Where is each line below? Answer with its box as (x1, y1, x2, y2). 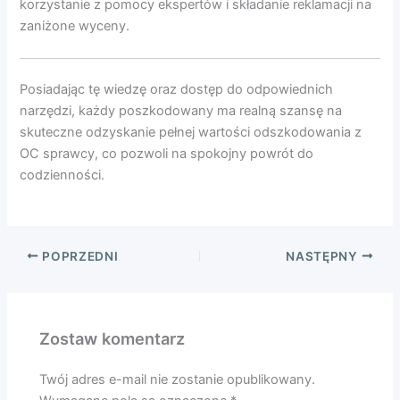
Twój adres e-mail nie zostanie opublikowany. (39, 371, 316, 387)
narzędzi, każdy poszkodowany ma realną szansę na (20, 102, 343, 119)
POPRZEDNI (38, 248, 119, 263)
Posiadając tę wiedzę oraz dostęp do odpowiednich (20, 80, 334, 97)
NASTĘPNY (286, 248, 362, 263)
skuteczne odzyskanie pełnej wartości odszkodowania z (20, 123, 362, 140)
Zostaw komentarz (39, 329, 186, 349)
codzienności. (20, 166, 105, 183)
